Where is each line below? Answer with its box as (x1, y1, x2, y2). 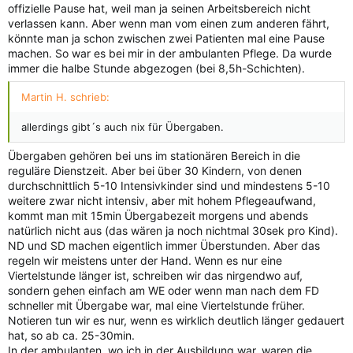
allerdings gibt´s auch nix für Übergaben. (21, 121, 224, 134)
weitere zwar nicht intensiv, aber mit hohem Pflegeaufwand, (8, 194, 316, 208)
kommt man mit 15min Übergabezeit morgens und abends (8, 209, 308, 223)
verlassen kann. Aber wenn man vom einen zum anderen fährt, (8, 17, 329, 31)
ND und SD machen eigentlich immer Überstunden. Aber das (8, 239, 320, 253)
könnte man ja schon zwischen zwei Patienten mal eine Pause (8, 32, 325, 46)
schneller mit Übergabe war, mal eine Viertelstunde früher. (8, 299, 305, 313)
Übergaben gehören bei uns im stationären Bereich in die (8, 149, 300, 163)
